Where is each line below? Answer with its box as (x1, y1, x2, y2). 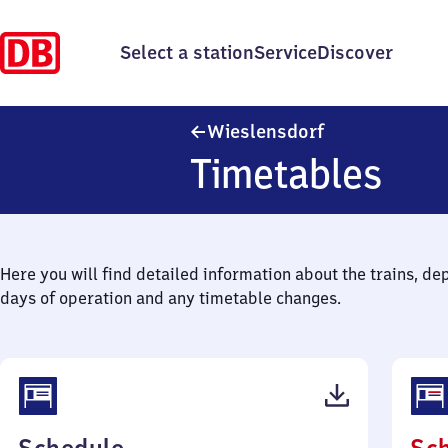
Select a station (120, 41, 254, 64)
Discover (317, 41, 393, 64)
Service (254, 41, 317, 64)
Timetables (190, 148, 383, 199)
